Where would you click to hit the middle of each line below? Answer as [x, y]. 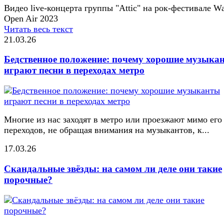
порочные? [28, 179]
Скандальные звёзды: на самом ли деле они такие [113, 168]
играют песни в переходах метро [74, 70]
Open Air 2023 [31, 18]
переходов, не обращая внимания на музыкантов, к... [107, 130]
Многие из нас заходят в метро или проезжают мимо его [113, 120]
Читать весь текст [38, 29]
